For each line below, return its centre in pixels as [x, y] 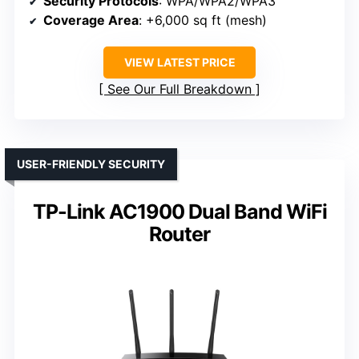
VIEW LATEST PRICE [179, 62]
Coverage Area [91, 20]
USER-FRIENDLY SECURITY [91, 163]
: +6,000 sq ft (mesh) [203, 20]
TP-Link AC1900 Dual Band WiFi [179, 211]
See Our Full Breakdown [179, 89]
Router [179, 234]
